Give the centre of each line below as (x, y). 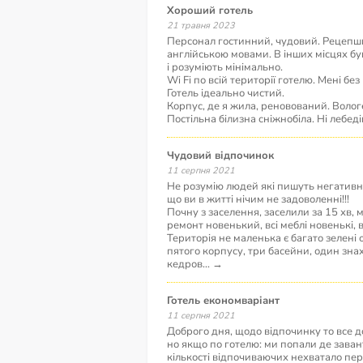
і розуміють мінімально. (225, 67)
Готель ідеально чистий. (226, 93)
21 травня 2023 (204, 26)
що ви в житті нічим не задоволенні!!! (258, 199)
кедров (185, 264)
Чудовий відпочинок (224, 156)
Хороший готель (214, 11)
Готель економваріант (225, 301)
